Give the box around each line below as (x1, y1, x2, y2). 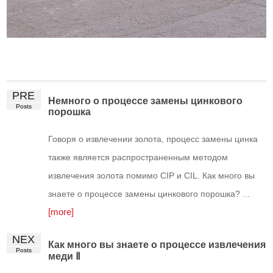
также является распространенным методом (48, 152, 229, 162)
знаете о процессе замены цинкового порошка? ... (48, 188, 250, 199)
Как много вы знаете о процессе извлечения (48, 239, 266, 250)
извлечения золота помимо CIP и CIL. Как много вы (48, 170, 255, 180)
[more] (48, 206, 74, 217)
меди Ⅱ (48, 250, 81, 261)
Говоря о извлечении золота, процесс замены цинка (48, 133, 258, 144)
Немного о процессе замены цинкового (48, 95, 243, 106)
